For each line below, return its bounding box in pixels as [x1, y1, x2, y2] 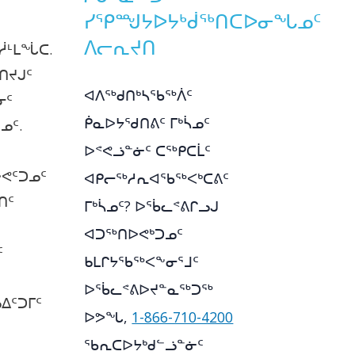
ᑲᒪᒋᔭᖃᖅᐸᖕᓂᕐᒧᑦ [84, 251, 200, 271]
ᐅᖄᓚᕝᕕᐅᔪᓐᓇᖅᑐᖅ [84, 279, 214, 299]
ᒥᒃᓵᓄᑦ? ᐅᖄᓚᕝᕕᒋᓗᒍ [84, 196, 219, 216]
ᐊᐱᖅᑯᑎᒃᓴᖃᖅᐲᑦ [84, 85, 193, 105]
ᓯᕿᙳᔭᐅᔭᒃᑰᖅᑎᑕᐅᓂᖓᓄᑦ [84, 7, 322, 34]
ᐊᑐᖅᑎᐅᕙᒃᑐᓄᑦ [84, 223, 184, 243]
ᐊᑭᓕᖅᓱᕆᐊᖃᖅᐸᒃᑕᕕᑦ [84, 168, 230, 188]
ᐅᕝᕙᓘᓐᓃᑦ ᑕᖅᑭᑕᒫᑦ [84, 140, 212, 160]
